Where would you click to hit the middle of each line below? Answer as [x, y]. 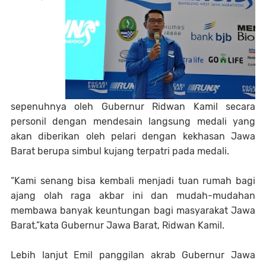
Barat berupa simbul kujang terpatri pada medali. [120, 151]
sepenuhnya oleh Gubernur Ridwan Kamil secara [133, 107]
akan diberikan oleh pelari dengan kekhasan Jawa [133, 136]
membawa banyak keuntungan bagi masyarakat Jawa [133, 210]
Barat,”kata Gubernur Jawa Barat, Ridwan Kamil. [118, 225]
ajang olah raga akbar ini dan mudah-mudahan [133, 196]
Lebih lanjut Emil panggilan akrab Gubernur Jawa [133, 255]
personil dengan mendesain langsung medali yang [133, 121]
